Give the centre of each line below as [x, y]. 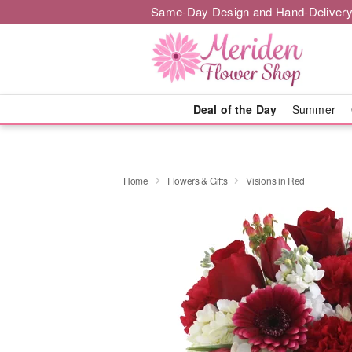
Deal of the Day [235, 109]
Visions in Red [276, 180]
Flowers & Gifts [197, 180]
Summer [314, 109]
